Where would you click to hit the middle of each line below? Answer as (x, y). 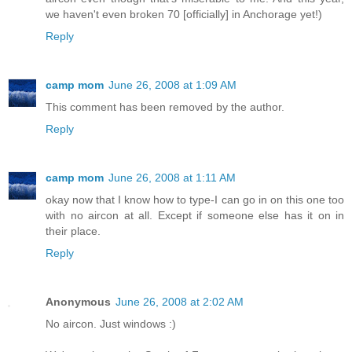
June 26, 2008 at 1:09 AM (172, 84)
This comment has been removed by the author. (165, 106)
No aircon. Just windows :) (111, 323)
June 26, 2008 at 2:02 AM (180, 301)
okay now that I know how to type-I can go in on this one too (195, 199)
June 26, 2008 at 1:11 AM (172, 177)
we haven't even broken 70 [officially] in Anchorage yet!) (184, 14)
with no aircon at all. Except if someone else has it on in (195, 215)
